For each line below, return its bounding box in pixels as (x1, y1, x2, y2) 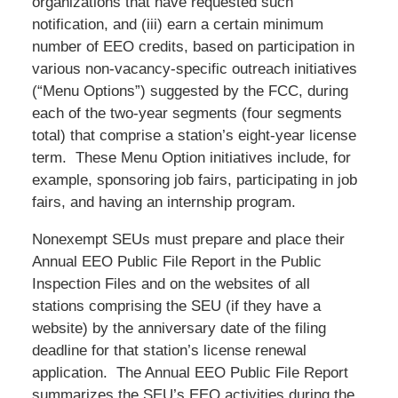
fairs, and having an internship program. (31, 193, 296, 211)
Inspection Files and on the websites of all (31, 275, 310, 292)
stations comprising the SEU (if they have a (31, 297, 321, 314)
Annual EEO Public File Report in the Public (31, 252, 322, 270)
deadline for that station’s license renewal (31, 341, 306, 359)
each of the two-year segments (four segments (31, 104, 342, 122)
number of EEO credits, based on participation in (31, 37, 354, 55)
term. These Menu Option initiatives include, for (31, 148, 351, 166)
